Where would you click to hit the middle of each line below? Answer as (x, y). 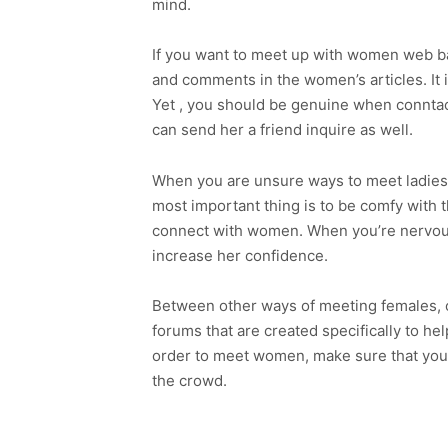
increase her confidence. (240, 255)
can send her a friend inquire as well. (282, 130)
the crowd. (189, 381)
